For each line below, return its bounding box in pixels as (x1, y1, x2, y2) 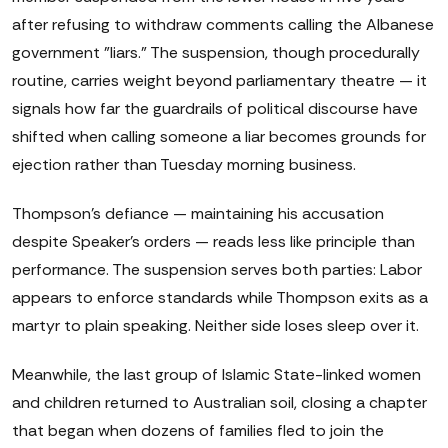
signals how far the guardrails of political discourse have (12, 98, 418, 119)
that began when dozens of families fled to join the (12, 419, 384, 441)
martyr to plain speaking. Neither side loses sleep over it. (12, 314, 419, 336)
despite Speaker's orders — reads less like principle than (12, 230, 415, 252)
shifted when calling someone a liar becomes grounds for (12, 126, 426, 147)
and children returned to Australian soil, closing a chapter (12, 391, 427, 413)
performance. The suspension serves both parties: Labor (12, 258, 422, 280)
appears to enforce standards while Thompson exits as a (12, 286, 428, 308)
